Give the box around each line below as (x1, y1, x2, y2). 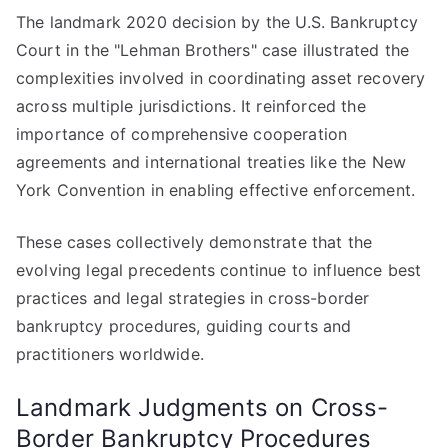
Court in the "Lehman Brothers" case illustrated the (16, 40, 410, 60)
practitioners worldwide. (16, 344, 204, 364)
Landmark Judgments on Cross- (16, 393, 389, 422)
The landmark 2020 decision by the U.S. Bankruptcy (16, 12, 418, 32)
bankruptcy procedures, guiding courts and (16, 316, 352, 336)
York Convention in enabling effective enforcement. (16, 180, 416, 200)
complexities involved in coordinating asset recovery (16, 68, 426, 88)
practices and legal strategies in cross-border (16, 288, 370, 308)
